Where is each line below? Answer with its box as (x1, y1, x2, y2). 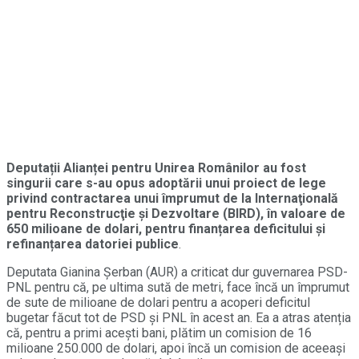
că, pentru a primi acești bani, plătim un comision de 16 (6, 325, 312, 341)
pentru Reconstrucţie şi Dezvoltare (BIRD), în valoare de (6, 205, 345, 221)
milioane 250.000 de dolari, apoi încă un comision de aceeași (6, 340, 345, 356)
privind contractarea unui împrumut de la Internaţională (6, 190, 338, 206)
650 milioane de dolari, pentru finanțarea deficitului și (6, 220, 325, 236)
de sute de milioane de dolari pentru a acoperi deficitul (6, 294, 310, 310)
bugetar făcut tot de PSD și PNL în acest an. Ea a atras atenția (6, 309, 351, 325)
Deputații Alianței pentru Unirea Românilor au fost (6, 159, 306, 175)
